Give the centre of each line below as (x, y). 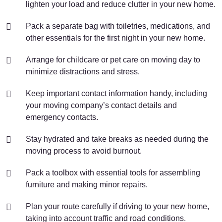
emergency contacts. (62, 117)
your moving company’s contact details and (101, 105)
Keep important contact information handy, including (116, 93)
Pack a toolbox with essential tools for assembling (113, 173)
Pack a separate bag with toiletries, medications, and (118, 26)
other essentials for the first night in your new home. (115, 38)
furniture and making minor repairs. (87, 185)
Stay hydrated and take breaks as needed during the (117, 139)
